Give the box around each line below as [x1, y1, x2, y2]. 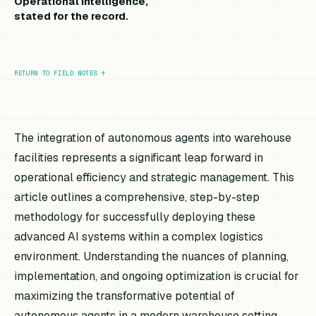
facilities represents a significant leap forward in [14, 150, 264, 165]
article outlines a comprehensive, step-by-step [14, 189, 260, 205]
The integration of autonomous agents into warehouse [14, 130, 292, 145]
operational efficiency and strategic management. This [14, 169, 295, 185]
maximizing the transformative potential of [14, 288, 236, 303]
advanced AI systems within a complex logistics [14, 229, 264, 244]
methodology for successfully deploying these [14, 209, 256, 224]
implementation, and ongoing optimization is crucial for [14, 268, 300, 284]
